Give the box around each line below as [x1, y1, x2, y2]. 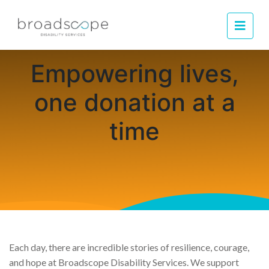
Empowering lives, [30, 59, 239, 88]
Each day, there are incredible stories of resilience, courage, [9, 241, 249, 253]
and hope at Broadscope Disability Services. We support [9, 256, 239, 268]
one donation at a [34, 88, 235, 117]
